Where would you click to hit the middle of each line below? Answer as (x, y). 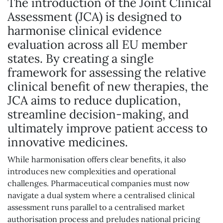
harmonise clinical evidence (85, 31)
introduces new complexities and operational (92, 171)
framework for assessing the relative (107, 72)
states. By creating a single (81, 58)
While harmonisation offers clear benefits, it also (97, 159)
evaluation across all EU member (97, 45)
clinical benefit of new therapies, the (108, 86)
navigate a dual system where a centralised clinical (101, 195)
